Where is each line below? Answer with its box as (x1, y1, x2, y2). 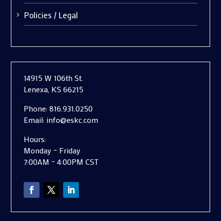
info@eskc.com (46, 114, 99, 125)
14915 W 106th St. (24, 73, 85, 83)
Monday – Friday (24, 145, 81, 156)
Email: (24, 114, 47, 125)
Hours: (24, 134, 46, 145)
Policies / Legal (24, 9, 78, 21)
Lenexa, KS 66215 (24, 84, 84, 95)
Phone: (24, 103, 50, 114)
